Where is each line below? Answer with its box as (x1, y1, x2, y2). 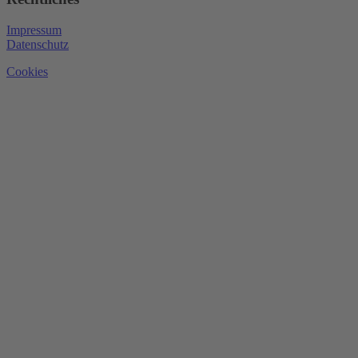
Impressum (6, 22, 62, 37)
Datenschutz (6, 37, 69, 51)
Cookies (6, 64, 48, 78)
